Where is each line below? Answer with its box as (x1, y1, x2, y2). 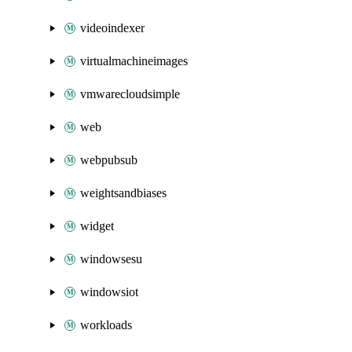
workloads (80, 318, 132, 332)
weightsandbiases (80, 186, 167, 200)
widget (80, 219, 114, 233)
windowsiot (80, 285, 138, 299)
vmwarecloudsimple (80, 87, 180, 101)
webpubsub (80, 153, 137, 167)
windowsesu (80, 252, 142, 266)
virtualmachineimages (80, 54, 188, 68)
